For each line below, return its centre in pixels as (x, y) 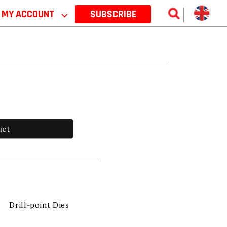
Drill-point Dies (39, 205)
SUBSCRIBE (113, 14)
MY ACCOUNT (29, 14)
